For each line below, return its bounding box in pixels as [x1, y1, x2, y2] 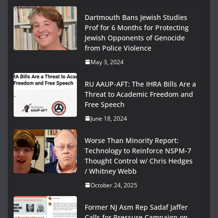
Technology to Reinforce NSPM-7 [85, 145, 191, 155]
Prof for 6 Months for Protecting [85, 22, 189, 32]
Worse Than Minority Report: [85, 135, 179, 145]
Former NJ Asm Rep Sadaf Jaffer [85, 202, 188, 212]
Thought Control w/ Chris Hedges [85, 156, 193, 165]
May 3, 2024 [91, 57, 124, 66]
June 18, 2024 [91, 114, 127, 123]
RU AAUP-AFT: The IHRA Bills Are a [85, 79, 196, 89]
